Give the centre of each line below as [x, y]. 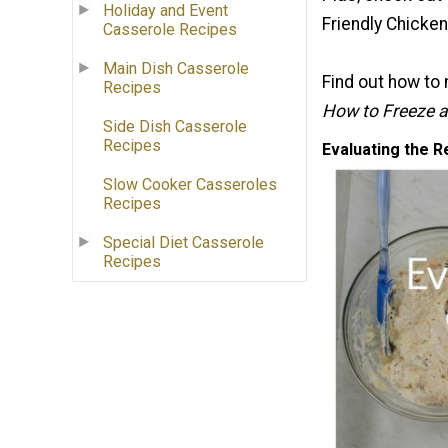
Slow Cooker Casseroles [190, 185]
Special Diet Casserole [183, 243]
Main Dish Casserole [176, 69]
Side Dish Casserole [175, 127]
